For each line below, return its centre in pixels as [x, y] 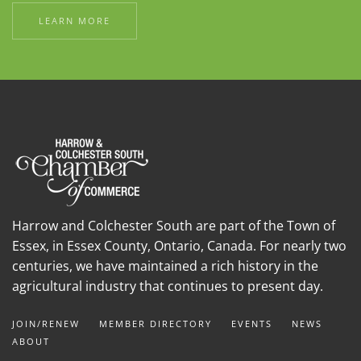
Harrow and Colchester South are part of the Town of [174, 225]
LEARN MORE [75, 21]
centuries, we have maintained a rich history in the [165, 266]
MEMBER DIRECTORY [156, 324]
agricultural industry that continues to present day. [168, 286]
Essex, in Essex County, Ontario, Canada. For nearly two [179, 245]
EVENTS [252, 324]
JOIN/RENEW [46, 324]
